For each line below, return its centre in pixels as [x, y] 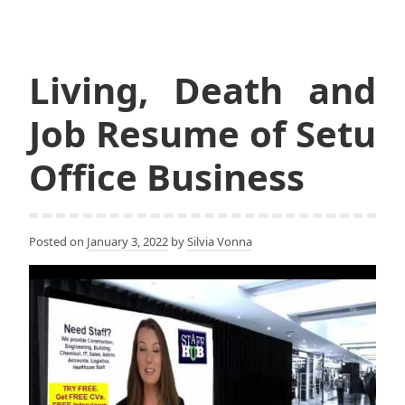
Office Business [167, 177]
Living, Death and [202, 90]
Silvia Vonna [220, 242]
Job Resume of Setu [202, 134]
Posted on [58, 242]
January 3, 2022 [127, 242]
